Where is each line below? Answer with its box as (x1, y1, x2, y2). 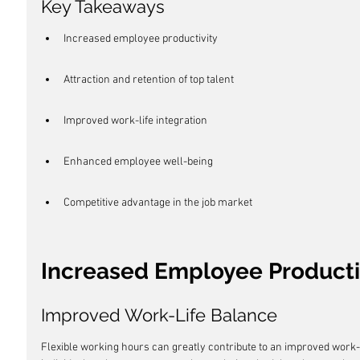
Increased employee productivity (63, 32, 218, 46)
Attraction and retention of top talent (63, 73, 234, 87)
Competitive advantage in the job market (63, 196, 252, 210)
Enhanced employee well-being (63, 155, 213, 169)
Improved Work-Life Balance (41, 305, 277, 325)
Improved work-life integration (63, 114, 207, 128)
